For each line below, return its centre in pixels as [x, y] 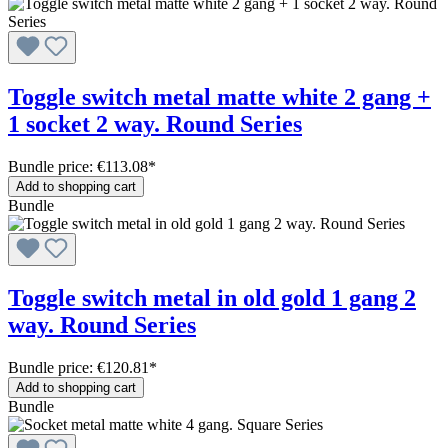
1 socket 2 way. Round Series [155, 123]
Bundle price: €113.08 [78, 166]
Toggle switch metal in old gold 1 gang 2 [212, 298]
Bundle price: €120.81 [78, 368]
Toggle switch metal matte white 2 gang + [219, 96]
